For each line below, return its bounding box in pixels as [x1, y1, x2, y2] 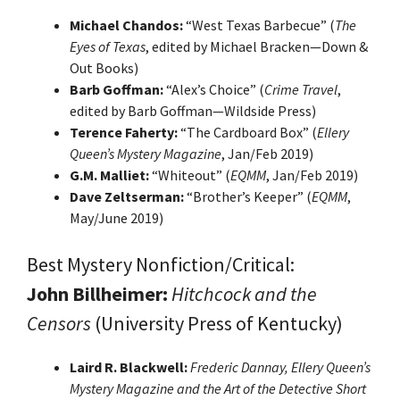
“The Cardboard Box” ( [178, 122, 317, 141]
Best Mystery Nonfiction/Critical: [27, 251, 295, 277]
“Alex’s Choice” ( [163, 79, 264, 98]
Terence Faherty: [70, 122, 178, 141]
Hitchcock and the [171, 280, 317, 306]
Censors [27, 310, 91, 336]
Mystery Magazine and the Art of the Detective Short [70, 379, 366, 397]
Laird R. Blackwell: [70, 357, 187, 376]
